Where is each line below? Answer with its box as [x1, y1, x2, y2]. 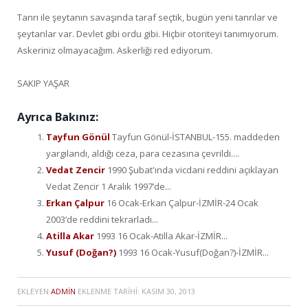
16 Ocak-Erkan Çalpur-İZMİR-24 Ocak [107, 196, 258, 209]
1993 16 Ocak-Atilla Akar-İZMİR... [96, 229, 228, 242]
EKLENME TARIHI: [76, 285, 142, 296]
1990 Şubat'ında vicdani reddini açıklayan [107, 163, 278, 176]
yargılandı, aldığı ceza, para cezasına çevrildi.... [46, 146, 239, 159]
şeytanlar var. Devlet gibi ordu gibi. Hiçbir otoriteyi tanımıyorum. [17, 27, 278, 41]
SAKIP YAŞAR [17, 77, 69, 90]
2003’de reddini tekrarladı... [46, 212, 158, 225]
